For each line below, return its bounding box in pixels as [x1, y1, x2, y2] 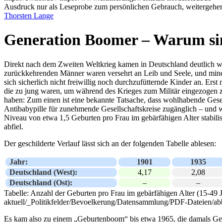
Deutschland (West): [9, 167, 77, 176]
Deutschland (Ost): [9, 178, 72, 187]
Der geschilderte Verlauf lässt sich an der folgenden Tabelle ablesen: [4, 139, 216, 148]
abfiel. [4, 122, 23, 131]
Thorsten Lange [4, 11, 54, 20]
